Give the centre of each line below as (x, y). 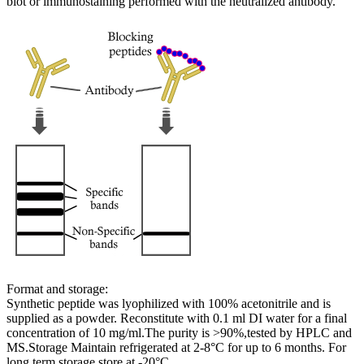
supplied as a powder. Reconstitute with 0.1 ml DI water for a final (177, 318)
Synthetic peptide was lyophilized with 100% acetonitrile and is (169, 303)
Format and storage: (57, 288)
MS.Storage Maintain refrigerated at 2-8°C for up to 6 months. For (176, 347)
